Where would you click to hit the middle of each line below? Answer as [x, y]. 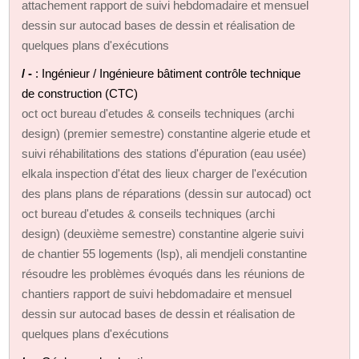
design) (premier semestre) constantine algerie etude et [166, 133]
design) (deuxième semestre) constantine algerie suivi [163, 233]
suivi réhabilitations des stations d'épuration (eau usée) [164, 153]
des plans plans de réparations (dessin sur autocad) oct [167, 193]
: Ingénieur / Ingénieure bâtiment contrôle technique [168, 73]
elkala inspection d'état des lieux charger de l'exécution [165, 173]
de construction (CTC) [80, 93]
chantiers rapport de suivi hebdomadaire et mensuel [157, 293]
